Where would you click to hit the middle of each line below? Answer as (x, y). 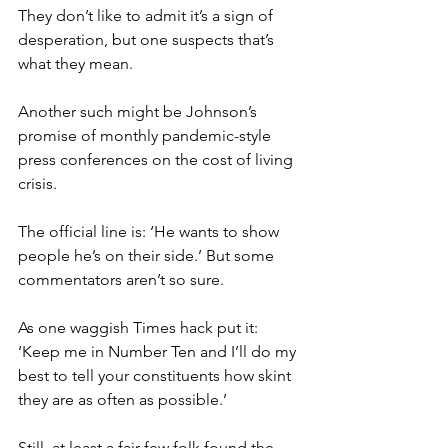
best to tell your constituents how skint (156, 376)
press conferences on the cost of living (157, 160)
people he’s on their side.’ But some (148, 256)
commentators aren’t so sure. (121, 280)
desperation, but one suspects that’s (148, 40)
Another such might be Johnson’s (139, 112)
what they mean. (75, 64)
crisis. (37, 184)
